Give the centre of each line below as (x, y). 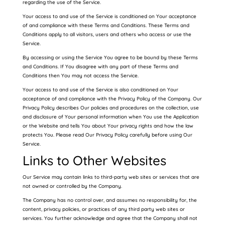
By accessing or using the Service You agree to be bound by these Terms (110, 58)
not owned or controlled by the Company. (72, 186)
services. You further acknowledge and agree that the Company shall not (110, 218)
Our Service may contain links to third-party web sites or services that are (111, 177)
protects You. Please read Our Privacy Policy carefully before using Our (107, 135)
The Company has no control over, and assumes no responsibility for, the (109, 200)
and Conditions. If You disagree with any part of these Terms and (100, 67)
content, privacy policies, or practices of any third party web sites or (103, 209)
